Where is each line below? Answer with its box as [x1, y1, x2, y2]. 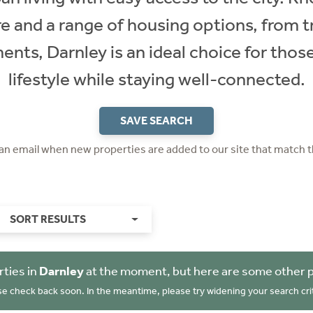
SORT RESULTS [9, 212, 86, 226]
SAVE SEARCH [120, 114, 193, 127]
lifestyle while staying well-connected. [8, 68, 305, 90]
